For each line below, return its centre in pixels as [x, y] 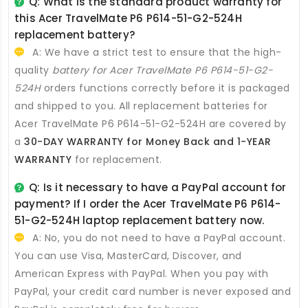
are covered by [246, 124]
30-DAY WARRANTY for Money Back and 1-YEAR [148, 142]
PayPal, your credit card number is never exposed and [153, 292]
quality [33, 70]
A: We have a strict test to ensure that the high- [155, 53]
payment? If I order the [79, 204]
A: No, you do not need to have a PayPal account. [157, 238]
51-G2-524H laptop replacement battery [126, 221]
